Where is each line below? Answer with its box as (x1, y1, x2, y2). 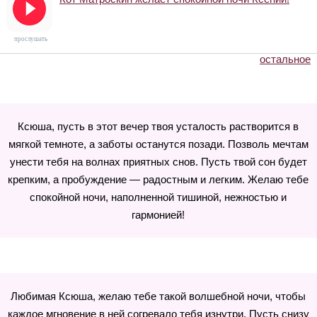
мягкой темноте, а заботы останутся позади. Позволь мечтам (8, 138, 309, 150)
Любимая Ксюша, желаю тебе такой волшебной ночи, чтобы (11, 290, 306, 302)
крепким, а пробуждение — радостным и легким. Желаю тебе (8, 173, 309, 185)
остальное (260, 53, 311, 65)
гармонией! (132, 209, 185, 221)
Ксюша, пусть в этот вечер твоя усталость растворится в (18, 120, 299, 132)
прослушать (14, 35, 48, 42)
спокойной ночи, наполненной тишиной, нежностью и (30, 191, 287, 203)
